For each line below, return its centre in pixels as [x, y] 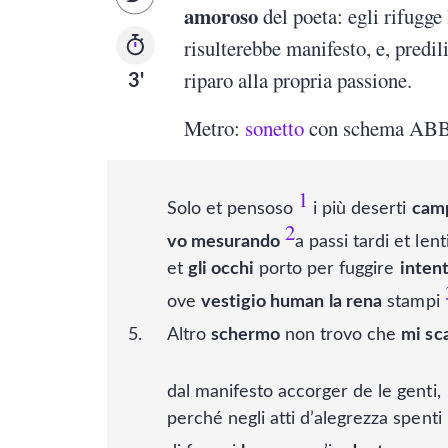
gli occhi [221, 269]
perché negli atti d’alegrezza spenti [304, 419]
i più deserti [360, 209]
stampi [411, 302]
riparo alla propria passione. [298, 80]
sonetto [275, 128]
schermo [246, 335]
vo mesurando [224, 242]
